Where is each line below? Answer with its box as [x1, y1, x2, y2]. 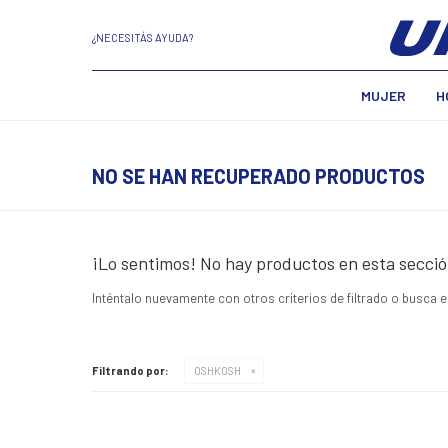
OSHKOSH [194, 364, 241, 377]
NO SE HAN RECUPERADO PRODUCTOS [92, 164, 425, 188]
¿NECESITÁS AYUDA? [92, 30, 193, 44]
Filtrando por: [92, 364, 169, 377]
